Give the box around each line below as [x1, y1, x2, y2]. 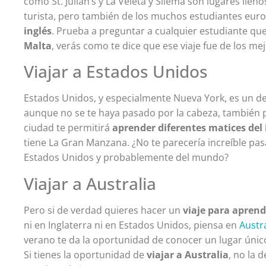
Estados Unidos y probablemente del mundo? [24, 151, 229, 164]
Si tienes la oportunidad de [24, 248, 147, 261]
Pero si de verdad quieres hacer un [24, 203, 183, 217]
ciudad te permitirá [24, 121, 113, 135]
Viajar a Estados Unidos [24, 60, 208, 83]
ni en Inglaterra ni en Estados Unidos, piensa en [24, 218, 240, 232]
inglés [24, 24, 52, 37]
